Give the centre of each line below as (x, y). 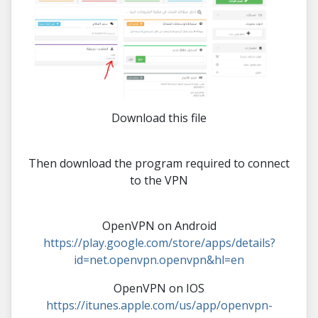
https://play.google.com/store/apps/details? (159, 242)
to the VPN (159, 180)
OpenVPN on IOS (159, 288)
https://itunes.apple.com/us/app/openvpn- (159, 305)
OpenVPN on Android (159, 225)
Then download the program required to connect (159, 163)
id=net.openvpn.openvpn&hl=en (159, 259)
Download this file (159, 117)
